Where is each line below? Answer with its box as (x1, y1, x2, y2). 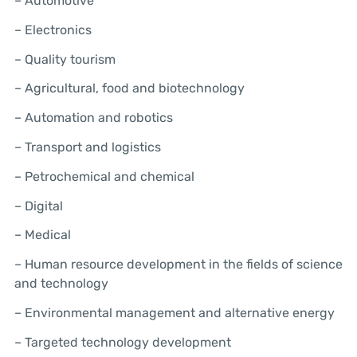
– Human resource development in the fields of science (14, 257, 343, 273)
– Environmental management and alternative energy (14, 304, 335, 320)
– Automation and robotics (14, 110, 173, 126)
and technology (14, 276, 108, 292)
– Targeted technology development (14, 334, 231, 350)
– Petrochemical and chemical (14, 168, 194, 184)
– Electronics (14, 22, 92, 37)
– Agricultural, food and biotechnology (14, 80, 245, 96)
